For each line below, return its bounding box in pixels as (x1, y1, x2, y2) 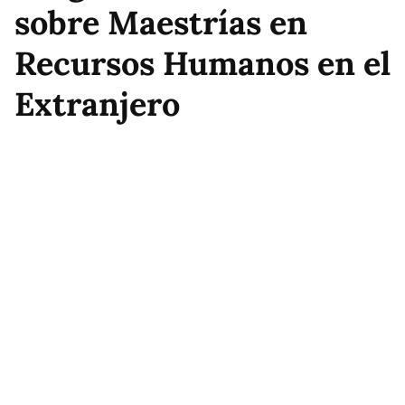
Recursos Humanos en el (14, 42, 391, 84)
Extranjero (14, 83, 180, 125)
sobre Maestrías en (14, 2, 307, 43)
